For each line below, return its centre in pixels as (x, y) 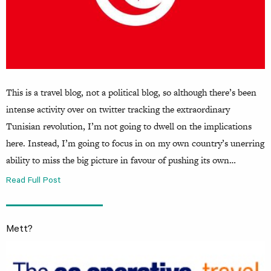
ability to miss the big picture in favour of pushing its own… (121, 160)
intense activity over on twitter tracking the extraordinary (118, 109)
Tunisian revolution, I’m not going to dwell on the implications (129, 126)
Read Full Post (33, 181)
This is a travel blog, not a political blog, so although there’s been (131, 93)
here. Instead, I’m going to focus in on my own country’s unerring (135, 143)
